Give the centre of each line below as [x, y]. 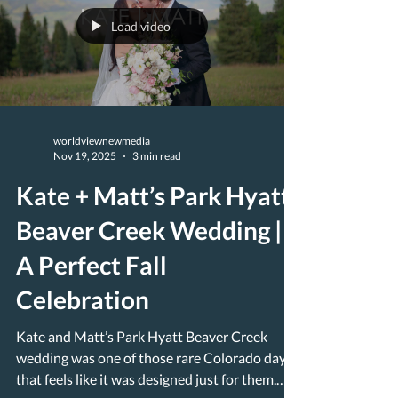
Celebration [83, 299]
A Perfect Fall [92, 265]
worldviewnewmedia [102, 141]
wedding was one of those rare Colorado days [44, 358]
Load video [141, 26]
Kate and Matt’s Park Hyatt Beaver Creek [142, 336]
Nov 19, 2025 [85, 156]
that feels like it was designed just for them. [146, 379]
